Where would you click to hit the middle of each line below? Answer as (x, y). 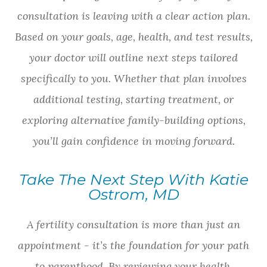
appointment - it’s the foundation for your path (133, 246)
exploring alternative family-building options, (133, 120)
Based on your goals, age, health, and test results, (133, 37)
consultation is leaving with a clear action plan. (133, 16)
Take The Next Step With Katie (133, 180)
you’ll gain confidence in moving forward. (133, 141)
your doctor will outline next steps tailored (133, 58)
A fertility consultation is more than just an (133, 225)
